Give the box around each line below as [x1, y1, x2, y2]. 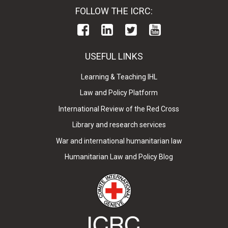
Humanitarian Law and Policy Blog [65, 153, 174, 161]
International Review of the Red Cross [59, 104, 180, 113]
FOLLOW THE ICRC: [75, 6, 153, 17]
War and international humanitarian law [55, 136, 182, 145]
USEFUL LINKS [85, 50, 143, 62]
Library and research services [72, 121, 166, 129]
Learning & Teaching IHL [80, 72, 157, 81]
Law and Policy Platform [80, 89, 158, 97]
